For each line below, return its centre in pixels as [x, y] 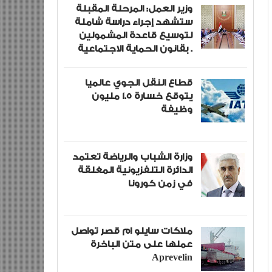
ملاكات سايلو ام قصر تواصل [131, 231]
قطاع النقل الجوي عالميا [138, 83]
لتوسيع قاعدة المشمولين [135, 35]
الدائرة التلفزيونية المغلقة [135, 170]
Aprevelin [172, 257]
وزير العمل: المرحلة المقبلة [134, 8]
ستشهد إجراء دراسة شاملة [133, 22]
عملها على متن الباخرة [141, 244]
